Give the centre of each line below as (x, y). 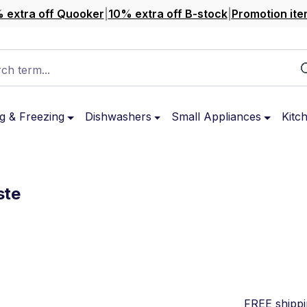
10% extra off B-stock (168, 14)
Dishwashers (118, 116)
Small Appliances (217, 116)
